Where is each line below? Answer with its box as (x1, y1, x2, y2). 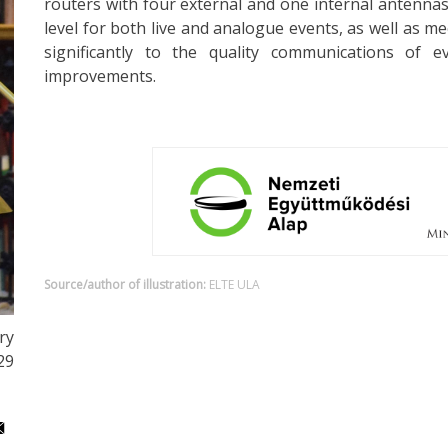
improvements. (44, 65, 156, 87)
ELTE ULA (209, 275, 260, 293)
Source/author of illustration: (44, 275, 206, 293)
